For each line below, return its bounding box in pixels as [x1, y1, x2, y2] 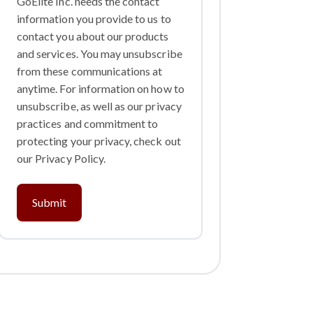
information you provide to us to [17, 11, 171, 25]
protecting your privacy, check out [17, 133, 181, 147]
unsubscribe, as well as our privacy [17, 99, 182, 112]
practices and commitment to [17, 116, 159, 130]
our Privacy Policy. [17, 151, 105, 165]
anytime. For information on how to [17, 81, 184, 95]
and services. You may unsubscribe [17, 46, 182, 60]
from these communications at [17, 64, 163, 78]
